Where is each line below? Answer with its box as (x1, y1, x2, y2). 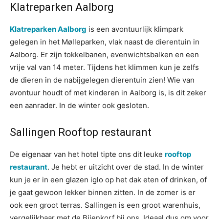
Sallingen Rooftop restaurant (10, 126, 152, 138)
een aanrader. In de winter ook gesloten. (10, 101, 149, 110)
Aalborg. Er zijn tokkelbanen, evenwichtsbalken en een (10, 50, 199, 59)
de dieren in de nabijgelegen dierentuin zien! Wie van (10, 75, 195, 85)
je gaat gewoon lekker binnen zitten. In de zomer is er (10, 188, 196, 197)
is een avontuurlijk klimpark (87, 24, 183, 34)
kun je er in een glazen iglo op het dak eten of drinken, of (10, 175, 207, 184)
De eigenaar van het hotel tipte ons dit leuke (10, 150, 165, 159)
